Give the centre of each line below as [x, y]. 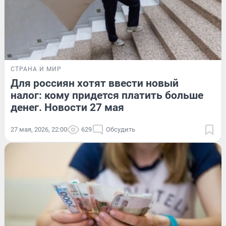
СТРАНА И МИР [36, 69]
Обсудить [121, 129]
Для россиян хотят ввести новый [95, 83]
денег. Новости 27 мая [67, 107]
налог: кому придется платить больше [107, 95]
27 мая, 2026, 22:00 [39, 129]
